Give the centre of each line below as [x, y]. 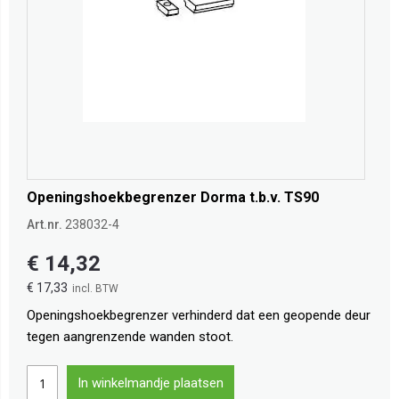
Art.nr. [45, 225]
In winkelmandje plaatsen [151, 383]
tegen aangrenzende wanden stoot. [130, 337]
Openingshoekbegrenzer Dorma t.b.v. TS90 [173, 198]
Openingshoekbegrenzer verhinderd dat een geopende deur [199, 316]
